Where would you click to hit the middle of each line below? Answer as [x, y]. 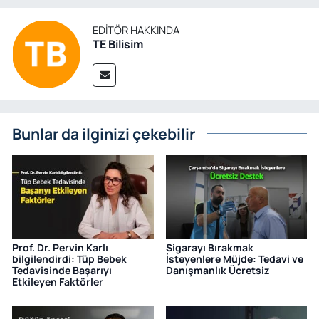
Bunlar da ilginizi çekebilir [104, 134]
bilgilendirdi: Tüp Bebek [69, 259]
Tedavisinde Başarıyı [62, 271]
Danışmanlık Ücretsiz [217, 271]
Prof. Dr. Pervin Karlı [60, 248]
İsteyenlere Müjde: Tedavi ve [234, 259]
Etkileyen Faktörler [58, 282]
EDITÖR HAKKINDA [136, 30]
